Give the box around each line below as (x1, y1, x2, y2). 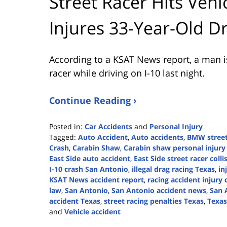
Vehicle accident (64, 207, 121, 217)
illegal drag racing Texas (132, 164, 215, 174)
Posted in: (49, 122, 83, 132)
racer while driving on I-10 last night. (49, 67, 205, 80)
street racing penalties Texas (104, 196, 204, 206)
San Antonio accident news (111, 185, 206, 196)
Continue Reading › (49, 94, 137, 107)
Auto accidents (131, 132, 183, 142)
